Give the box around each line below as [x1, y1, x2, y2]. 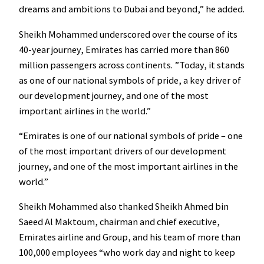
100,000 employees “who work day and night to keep [19, 246, 235, 259]
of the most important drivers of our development [19, 144, 226, 157]
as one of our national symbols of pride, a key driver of [19, 74, 241, 86]
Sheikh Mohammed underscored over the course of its [19, 28, 237, 40]
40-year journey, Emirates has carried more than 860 [19, 43, 229, 55]
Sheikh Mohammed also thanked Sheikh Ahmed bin [19, 200, 229, 213]
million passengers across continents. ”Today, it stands [19, 58, 245, 71]
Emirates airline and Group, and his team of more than [19, 231, 240, 243]
